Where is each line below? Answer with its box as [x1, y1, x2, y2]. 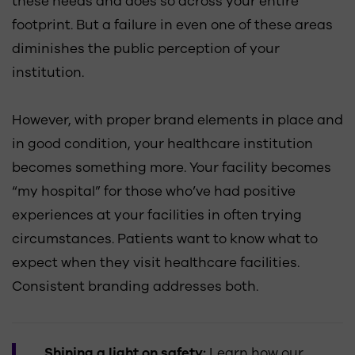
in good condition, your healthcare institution [12, 135, 313, 153]
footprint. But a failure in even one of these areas [12, 16, 333, 34]
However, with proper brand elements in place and [12, 111, 343, 129]
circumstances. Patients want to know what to [12, 230, 318, 248]
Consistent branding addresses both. [12, 277, 258, 296]
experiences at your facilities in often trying [12, 206, 302, 224]
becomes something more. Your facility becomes [12, 158, 331, 177]
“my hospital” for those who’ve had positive [12, 182, 296, 200]
